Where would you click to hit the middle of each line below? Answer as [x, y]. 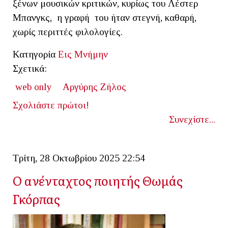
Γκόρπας [36, 198]
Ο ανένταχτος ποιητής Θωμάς [98, 180]
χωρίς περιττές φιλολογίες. [70, 32]
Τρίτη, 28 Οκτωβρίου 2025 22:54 [79, 158]
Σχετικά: [30, 68]
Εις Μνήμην [83, 54]
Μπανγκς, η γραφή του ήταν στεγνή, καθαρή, [105, 17]
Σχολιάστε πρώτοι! [51, 105]
